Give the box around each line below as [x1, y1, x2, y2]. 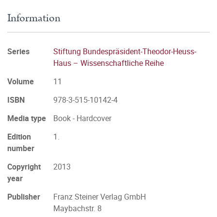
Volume [7, 76, 34, 87]
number [7, 143, 34, 154]
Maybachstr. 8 [53, 203, 102, 214]
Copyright [7, 161, 41, 172]
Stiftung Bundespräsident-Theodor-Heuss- [53, 46, 196, 57]
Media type [7, 113, 46, 124]
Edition [7, 131, 31, 142]
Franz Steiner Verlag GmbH [53, 191, 146, 202]
